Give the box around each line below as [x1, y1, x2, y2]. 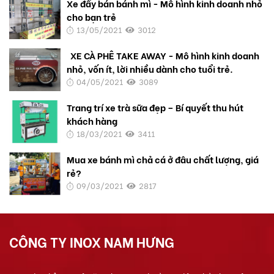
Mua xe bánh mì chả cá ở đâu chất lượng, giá [67, 152, 259, 166]
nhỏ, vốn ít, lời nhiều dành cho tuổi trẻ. [67, 61, 234, 75]
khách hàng [67, 113, 118, 127]
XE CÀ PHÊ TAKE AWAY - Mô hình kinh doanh [67, 48, 260, 62]
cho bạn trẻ [67, 9, 117, 23]
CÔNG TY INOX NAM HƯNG [9, 231, 174, 251]
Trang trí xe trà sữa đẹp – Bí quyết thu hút [67, 100, 244, 114]
